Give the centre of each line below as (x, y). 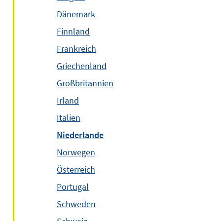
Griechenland (82, 66)
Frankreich (76, 49)
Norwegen (76, 152)
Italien (69, 118)
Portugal (73, 187)
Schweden (76, 204)
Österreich (76, 169)
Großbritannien (85, 83)
